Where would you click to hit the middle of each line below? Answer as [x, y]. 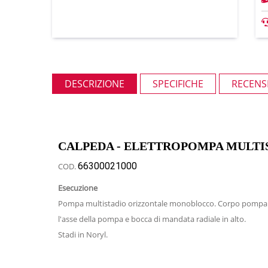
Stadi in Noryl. [83, 234]
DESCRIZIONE [95, 84]
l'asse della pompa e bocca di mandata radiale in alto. [152, 219]
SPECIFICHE [178, 84]
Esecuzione [78, 188]
